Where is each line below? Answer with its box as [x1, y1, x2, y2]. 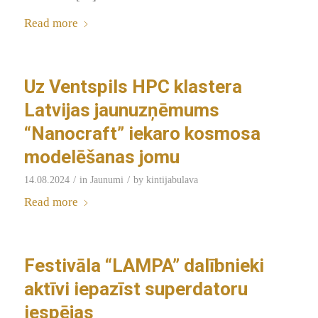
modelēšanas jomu [23, 146, 180, 168]
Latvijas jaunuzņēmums [23, 99, 219, 121]
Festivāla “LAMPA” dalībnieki [23, 254, 264, 276]
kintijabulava [146, 174, 198, 185]
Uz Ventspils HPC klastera [23, 75, 242, 97]
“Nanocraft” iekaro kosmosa [23, 122, 261, 144]
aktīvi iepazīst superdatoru [23, 278, 248, 300]
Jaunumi [89, 174, 124, 185]
